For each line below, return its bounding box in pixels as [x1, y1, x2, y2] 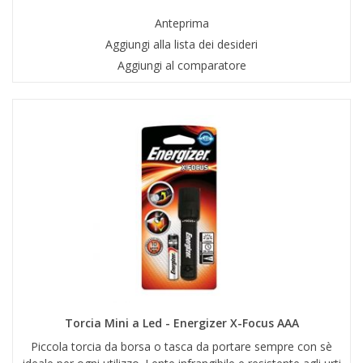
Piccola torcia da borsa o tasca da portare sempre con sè [31, 339, 332, 355]
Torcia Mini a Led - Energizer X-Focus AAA [64, 315, 299, 331]
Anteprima [154, 15, 209, 32]
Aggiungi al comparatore [117, 58, 246, 74]
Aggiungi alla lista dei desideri [105, 36, 258, 53]
